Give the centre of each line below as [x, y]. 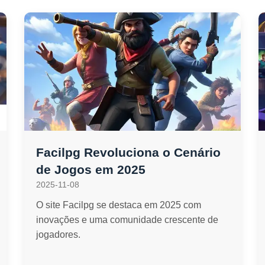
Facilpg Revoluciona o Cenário [128, 152]
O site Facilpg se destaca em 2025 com [118, 205]
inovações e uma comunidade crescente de [127, 220]
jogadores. [58, 235]
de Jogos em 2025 [91, 169]
